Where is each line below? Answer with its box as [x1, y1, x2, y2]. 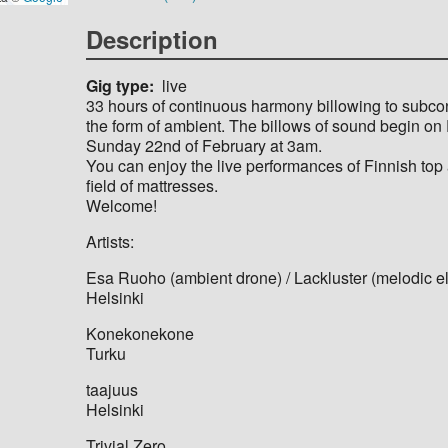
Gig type [86, 73, 150, 97]
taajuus [86, 377, 139, 401]
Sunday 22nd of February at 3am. [86, 133, 323, 157]
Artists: [86, 229, 135, 253]
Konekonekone [86, 321, 195, 345]
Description [86, 21, 219, 56]
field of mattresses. [86, 173, 219, 197]
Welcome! [86, 193, 158, 217]
